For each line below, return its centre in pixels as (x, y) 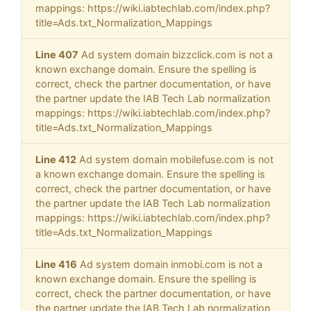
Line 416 (56, 264)
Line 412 (56, 160)
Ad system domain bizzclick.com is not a (176, 55)
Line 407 (57, 55)
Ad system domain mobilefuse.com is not (175, 160)
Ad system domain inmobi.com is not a (170, 264)
